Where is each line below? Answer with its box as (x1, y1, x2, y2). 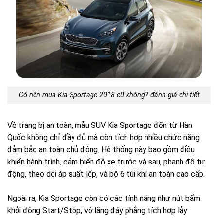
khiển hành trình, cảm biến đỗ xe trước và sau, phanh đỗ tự (7, 157, 205, 166)
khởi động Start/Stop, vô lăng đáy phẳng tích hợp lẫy (7, 205, 187, 215)
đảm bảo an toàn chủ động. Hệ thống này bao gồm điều (7, 145, 195, 154)
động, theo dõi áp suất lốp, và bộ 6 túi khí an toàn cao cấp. (7, 169, 205, 179)
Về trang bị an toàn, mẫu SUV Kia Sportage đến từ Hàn (7, 120, 192, 130)
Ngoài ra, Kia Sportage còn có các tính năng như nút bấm (7, 193, 200, 203)
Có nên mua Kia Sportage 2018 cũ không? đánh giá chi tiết (18, 91, 200, 99)
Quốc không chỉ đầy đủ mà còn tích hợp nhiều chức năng (7, 132, 200, 142)
